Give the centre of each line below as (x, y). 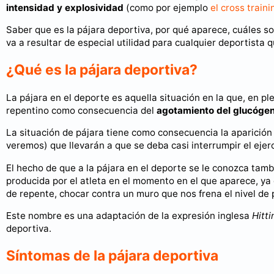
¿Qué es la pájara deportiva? (102, 70)
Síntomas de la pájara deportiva (112, 255)
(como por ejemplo (167, 8)
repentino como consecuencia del (81, 111)
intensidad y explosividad (65, 8)
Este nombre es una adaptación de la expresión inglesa (129, 215)
